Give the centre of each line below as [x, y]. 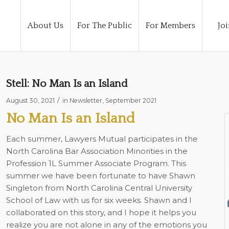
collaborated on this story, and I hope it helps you [101, 212]
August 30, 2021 [30, 100]
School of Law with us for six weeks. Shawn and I [99, 200]
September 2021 [131, 100]
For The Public [105, 26]
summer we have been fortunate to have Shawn [100, 175]
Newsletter [86, 100]
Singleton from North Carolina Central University [99, 188]
